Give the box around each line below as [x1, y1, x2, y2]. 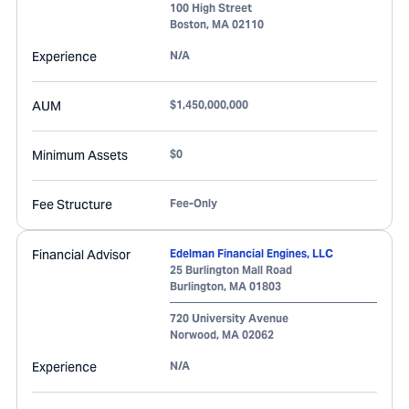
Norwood [170, 328, 216, 341]
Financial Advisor [32, 246, 131, 263]
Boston [170, 17, 206, 31]
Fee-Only [170, 196, 217, 210]
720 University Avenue [170, 311, 288, 325]
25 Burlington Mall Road [170, 263, 292, 277]
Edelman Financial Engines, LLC [170, 246, 333, 260]
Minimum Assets [32, 147, 128, 163]
